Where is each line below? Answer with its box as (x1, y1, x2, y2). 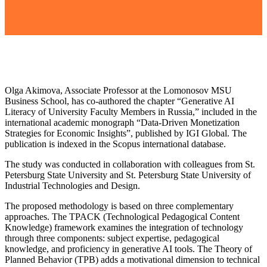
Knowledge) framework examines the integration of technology (5, 222, 243, 232)
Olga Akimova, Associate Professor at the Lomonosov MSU (5, 85, 232, 95)
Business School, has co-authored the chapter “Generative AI (5, 96, 234, 106)
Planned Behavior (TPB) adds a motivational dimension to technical (5, 254, 260, 265)
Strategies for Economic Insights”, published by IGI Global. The (5, 128, 247, 138)
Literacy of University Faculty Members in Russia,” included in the (5, 107, 257, 117)
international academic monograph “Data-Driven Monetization (5, 117, 240, 128)
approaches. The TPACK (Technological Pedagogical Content (5, 212, 240, 222)
